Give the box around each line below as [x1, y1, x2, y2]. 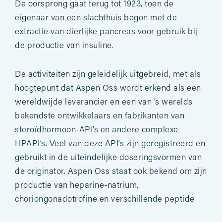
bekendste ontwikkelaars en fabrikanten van [15, 112, 184, 120]
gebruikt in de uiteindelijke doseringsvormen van [15, 154, 202, 162]
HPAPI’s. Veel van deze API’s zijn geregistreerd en [15, 140, 205, 148]
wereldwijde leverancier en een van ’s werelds [15, 98, 193, 107]
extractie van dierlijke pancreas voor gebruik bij [15, 28, 198, 36]
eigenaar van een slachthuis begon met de [15, 14, 177, 22]
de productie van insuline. [15, 42, 113, 50]
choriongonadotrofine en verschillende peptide [15, 195, 195, 204]
